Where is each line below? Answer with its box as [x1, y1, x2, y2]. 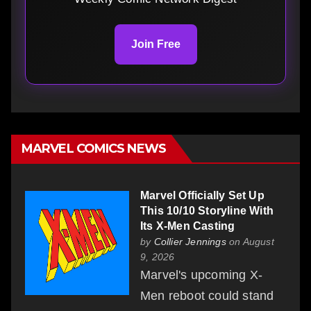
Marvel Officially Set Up [140, 189, 264, 201]
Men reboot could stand [140, 288, 274, 303]
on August [226, 235, 274, 247]
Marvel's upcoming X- [140, 267, 262, 282]
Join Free [131, 37, 180, 50]
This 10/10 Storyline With [140, 204, 274, 217]
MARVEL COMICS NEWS [22, 140, 166, 156]
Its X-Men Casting [140, 219, 235, 232]
